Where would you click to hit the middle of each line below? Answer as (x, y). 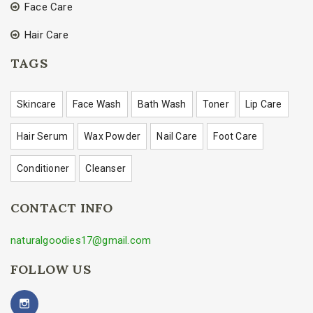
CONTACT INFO (62, 208)
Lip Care (264, 104)
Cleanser (106, 169)
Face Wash (97, 104)
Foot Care (235, 137)
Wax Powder (112, 137)
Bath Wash (162, 104)
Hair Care (46, 35)
